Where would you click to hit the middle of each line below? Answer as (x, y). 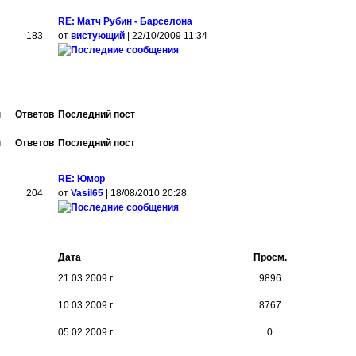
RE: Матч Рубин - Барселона (126, 21)
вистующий (98, 36)
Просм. (270, 257)
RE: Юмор (82, 179)
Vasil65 (87, 193)
